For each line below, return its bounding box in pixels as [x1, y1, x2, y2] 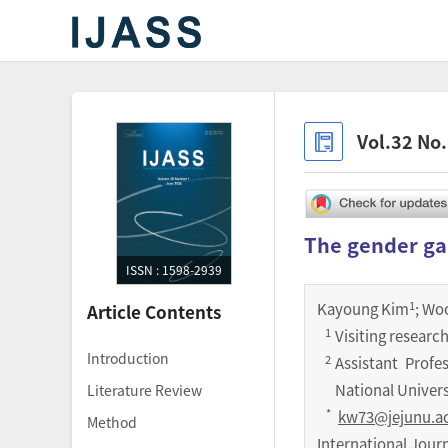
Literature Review [87, 380, 202, 400]
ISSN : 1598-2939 [125, 261, 222, 278]
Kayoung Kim [317, 298, 409, 320]
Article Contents [87, 299, 221, 324]
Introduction [87, 348, 169, 368]
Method [87, 412, 137, 432]
